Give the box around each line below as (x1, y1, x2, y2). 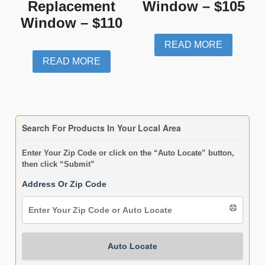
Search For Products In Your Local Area (21, 121, 181, 134)
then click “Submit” (21, 159, 95, 169)
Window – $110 (20, 15, 122, 31)
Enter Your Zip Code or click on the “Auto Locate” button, (21, 148, 234, 157)
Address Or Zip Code (21, 179, 106, 189)
